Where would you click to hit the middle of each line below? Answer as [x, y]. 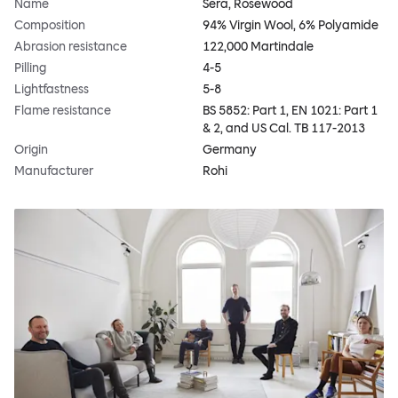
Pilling [30, 68]
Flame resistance [63, 111]
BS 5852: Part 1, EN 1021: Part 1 [290, 111]
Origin [31, 150]
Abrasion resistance [71, 47]
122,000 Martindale [258, 47]
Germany [230, 150]
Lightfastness [52, 90]
